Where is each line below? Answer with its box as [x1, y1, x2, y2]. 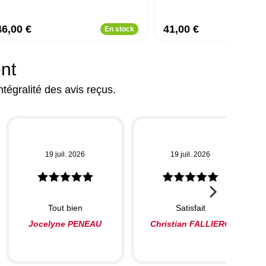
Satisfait [175, 202, 205, 213]
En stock [104, 25, 135, 33]
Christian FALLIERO [150, 218, 231, 229]
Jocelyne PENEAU [28, 218, 102, 229]
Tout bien [47, 202, 83, 213]
